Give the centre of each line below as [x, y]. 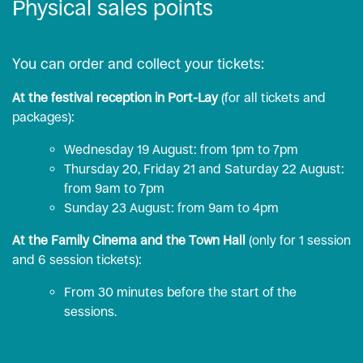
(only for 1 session [298, 240]
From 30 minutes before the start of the [180, 292]
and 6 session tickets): [77, 260]
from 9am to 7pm [114, 188]
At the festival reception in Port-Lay [115, 98]
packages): [43, 117]
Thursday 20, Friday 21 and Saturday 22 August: [204, 169]
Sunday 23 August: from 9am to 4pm [171, 208]
